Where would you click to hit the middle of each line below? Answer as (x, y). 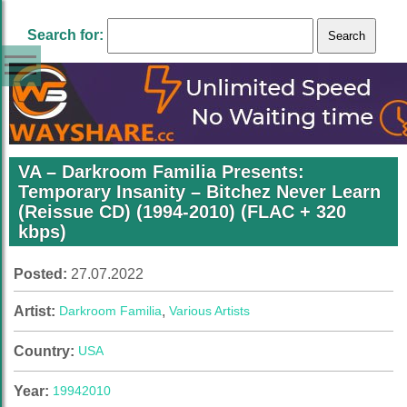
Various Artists (209, 311)
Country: (46, 351)
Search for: (65, 35)
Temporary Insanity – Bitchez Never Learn (199, 192)
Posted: (42, 274)
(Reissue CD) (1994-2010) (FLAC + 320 (182, 212)
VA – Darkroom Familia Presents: (161, 172)
